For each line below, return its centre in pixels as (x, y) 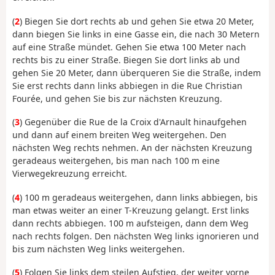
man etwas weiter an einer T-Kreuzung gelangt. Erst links (131, 210)
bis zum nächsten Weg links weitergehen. (99, 249)
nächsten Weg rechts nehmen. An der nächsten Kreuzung (132, 148)
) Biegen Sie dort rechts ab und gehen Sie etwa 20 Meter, (137, 21)
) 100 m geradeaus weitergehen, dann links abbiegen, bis (139, 197)
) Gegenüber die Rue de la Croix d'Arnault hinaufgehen (133, 122)
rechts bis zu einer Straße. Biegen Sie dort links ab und (126, 60)
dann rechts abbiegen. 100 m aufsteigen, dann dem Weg (130, 223)
